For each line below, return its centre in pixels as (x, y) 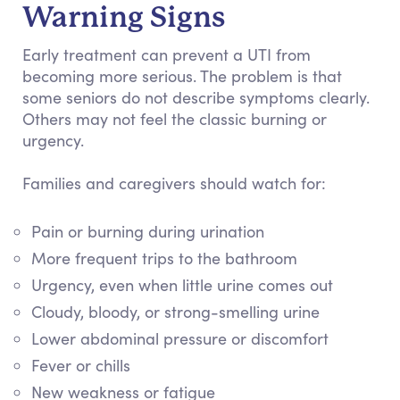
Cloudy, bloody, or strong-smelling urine (175, 312)
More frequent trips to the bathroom (164, 258)
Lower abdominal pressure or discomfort (180, 338)
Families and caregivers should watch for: (174, 183)
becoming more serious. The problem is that (182, 76)
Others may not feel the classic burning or (175, 119)
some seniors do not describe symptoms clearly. (196, 97)
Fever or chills (81, 365)
